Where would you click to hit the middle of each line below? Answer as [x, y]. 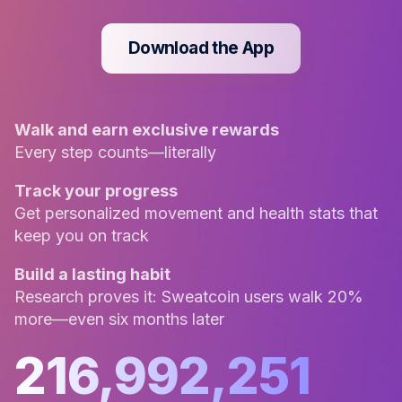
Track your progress [96, 190]
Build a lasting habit [92, 274]
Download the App [201, 48]
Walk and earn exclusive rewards [147, 129]
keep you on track [82, 235]
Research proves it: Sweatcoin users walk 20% [189, 296]
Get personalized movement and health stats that [196, 213]
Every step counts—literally [115, 152]
